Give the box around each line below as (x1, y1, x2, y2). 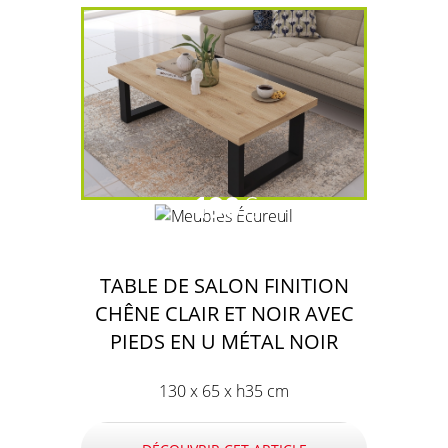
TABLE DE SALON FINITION (99, 271, 349, 300)
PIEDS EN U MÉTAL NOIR (110, 327, 338, 356)
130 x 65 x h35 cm (159, 380, 289, 403)
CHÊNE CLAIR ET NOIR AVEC (94, 299, 354, 328)
